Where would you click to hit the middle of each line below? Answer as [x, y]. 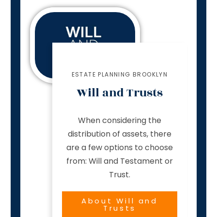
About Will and [120, 201]
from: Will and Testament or [120, 161]
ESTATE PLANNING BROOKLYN [120, 75]
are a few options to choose [120, 148]
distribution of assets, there [120, 134]
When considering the [120, 121]
